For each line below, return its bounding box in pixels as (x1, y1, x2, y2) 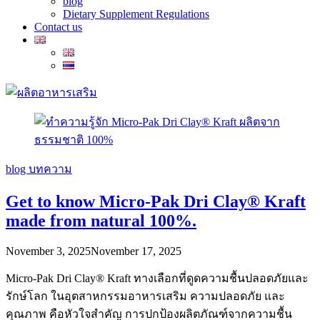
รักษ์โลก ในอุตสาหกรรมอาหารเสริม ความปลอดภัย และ (6, 289, 285, 302)
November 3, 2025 (6, 244, 91, 257)
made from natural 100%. (6, 211, 196, 230)
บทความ (29, 163, 72, 175)
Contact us (34, 21, 82, 33)
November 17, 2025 (91, 244, 181, 257)
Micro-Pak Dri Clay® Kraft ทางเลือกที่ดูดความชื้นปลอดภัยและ (6, 271, 309, 284)
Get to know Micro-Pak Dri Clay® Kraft (6, 191, 306, 211)
